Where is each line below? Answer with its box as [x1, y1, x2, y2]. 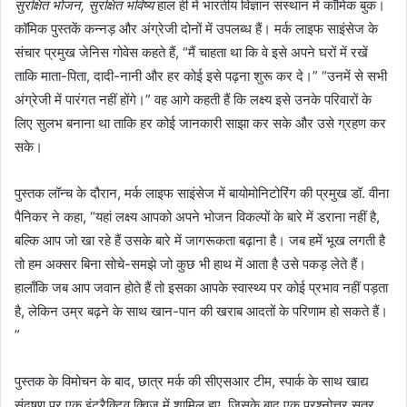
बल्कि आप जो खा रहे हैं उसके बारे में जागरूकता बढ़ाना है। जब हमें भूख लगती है [15, 232, 385, 249]
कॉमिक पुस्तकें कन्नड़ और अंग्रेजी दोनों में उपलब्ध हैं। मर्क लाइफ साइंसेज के [15, 20, 378, 37]
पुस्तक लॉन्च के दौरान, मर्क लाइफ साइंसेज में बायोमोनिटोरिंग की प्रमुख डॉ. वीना [15, 184, 389, 202]
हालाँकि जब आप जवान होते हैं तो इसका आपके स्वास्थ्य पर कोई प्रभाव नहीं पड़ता [15, 279, 388, 296]
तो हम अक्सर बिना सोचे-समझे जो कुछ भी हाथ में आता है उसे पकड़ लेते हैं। [15, 255, 366, 273]
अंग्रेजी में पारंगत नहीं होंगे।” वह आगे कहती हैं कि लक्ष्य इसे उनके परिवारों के [15, 91, 372, 108]
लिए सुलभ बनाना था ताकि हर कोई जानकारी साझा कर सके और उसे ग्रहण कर [15, 114, 386, 132]
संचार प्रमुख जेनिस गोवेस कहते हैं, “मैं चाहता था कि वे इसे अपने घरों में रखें [15, 44, 368, 61]
